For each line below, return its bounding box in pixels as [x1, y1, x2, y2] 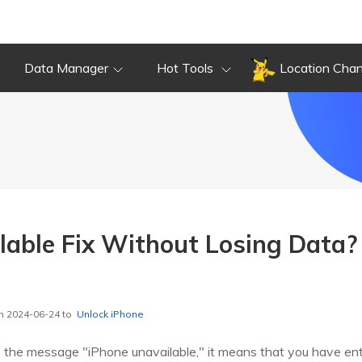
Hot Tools [157, 60, 217, 76]
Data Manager [24, 60, 108, 76]
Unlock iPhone [77, 308, 144, 321]
